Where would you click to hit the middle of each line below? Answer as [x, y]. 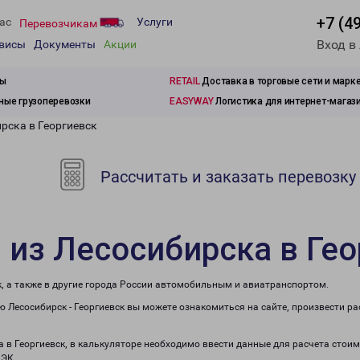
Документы [65, 45]
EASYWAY [192, 101]
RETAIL [185, 81]
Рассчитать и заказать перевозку [227, 177]
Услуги [155, 22]
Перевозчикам [59, 23]
